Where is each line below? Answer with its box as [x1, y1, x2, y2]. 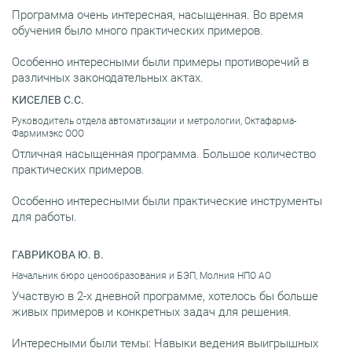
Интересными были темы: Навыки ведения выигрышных [12, 335, 318, 350]
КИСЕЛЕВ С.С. [12, 93, 84, 106]
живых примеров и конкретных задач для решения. [12, 304, 291, 319]
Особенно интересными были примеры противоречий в [12, 54, 309, 69]
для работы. [12, 209, 77, 224]
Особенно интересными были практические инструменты [12, 193, 322, 208]
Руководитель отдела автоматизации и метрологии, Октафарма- [12, 115, 296, 126]
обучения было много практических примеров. [12, 23, 263, 38]
